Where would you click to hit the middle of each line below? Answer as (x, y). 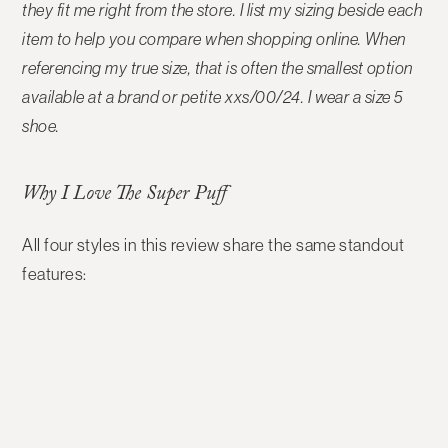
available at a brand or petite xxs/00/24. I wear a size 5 (212, 97)
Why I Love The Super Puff (125, 196)
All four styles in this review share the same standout (213, 245)
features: (54, 274)
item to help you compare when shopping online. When (214, 39)
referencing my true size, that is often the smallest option (217, 68)
